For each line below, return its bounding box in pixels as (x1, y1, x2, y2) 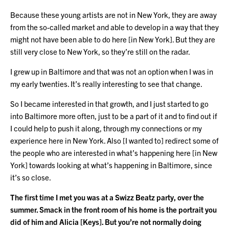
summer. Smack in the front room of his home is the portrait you (10, 204, 217, 214)
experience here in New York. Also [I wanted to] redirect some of (10, 135, 219, 145)
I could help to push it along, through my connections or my (10, 123, 202, 133)
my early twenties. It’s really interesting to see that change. (10, 78, 202, 88)
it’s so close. (10, 172, 51, 182)
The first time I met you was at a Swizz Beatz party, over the (10, 192, 204, 202)
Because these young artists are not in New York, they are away (10, 9, 217, 19)
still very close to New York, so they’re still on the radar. (10, 46, 190, 56)
